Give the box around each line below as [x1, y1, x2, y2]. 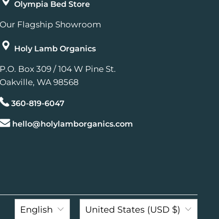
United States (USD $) [85, 204, 181, 215]
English [20, 204, 53, 215]
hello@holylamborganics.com [12, 119, 133, 129]
